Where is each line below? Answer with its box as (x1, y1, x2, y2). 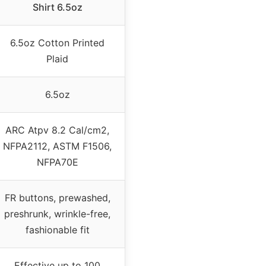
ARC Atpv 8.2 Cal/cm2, (5, 123, 109, 136)
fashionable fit (25, 223, 90, 236)
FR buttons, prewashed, (4, 191, 110, 204)
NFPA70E (36, 156, 78, 168)
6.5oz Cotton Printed (10, 36, 104, 49)
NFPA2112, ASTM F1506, (3, 140, 112, 152)
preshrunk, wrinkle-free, (4, 207, 110, 220)
